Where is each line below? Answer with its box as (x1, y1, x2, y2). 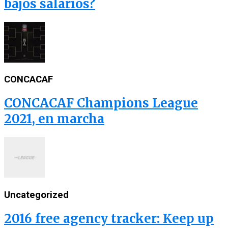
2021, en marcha (4, 111, 104, 127)
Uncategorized (4, 189, 69, 201)
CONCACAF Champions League (4, 95, 198, 111)
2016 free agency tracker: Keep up (4, 210, 214, 226)
